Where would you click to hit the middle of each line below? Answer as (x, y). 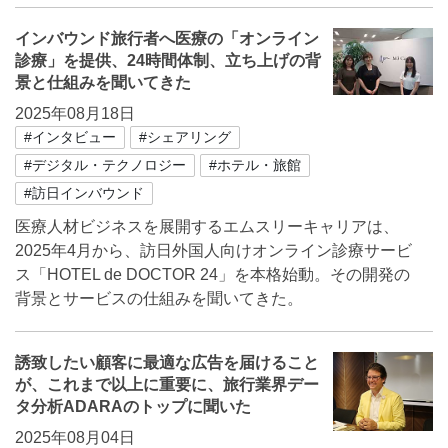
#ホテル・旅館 (255, 165)
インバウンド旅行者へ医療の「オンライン (167, 38)
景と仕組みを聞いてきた (103, 82)
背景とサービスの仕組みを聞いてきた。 (159, 298)
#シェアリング (185, 137)
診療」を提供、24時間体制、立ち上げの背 (168, 60)
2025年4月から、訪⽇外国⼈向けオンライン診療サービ (213, 250)
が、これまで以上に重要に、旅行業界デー (167, 384)
